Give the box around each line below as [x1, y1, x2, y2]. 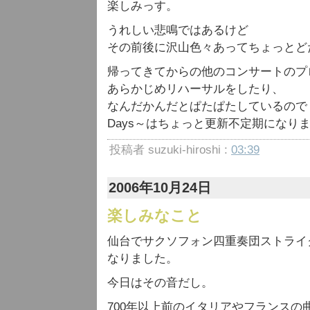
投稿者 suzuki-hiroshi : [109, 143, 231, 156]
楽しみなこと [107, 207, 202, 224]
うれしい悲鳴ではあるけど [107, 24, 248, 37]
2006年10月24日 [109, 180, 211, 195]
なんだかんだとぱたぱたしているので [107, 100, 307, 113]
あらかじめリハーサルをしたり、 [107, 82, 284, 95]
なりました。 [107, 252, 178, 265]
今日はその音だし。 [107, 276, 213, 289]
